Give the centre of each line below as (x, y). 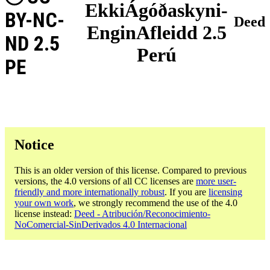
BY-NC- (35, 20)
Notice (34, 144)
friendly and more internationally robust (89, 192)
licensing (225, 192)
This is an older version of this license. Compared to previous (130, 170)
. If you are (187, 192)
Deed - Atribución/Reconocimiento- (142, 213)
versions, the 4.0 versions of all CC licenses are (105, 181)
